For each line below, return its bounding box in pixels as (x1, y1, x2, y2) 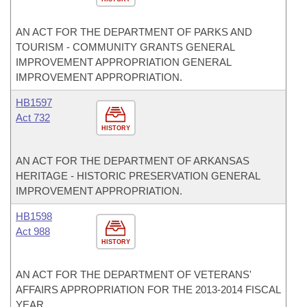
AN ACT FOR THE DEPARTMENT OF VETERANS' (16, 269, 251, 280)
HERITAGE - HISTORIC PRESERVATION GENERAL (16, 170, 260, 182)
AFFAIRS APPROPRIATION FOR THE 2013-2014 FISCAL (16, 284, 280, 295)
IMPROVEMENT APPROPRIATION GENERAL (16, 56, 231, 68)
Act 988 (16, 225, 50, 237)
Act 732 (16, 112, 50, 123)
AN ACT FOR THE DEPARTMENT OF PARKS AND (16, 26, 252, 38)
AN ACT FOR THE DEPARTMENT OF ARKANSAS (16, 155, 249, 167)
